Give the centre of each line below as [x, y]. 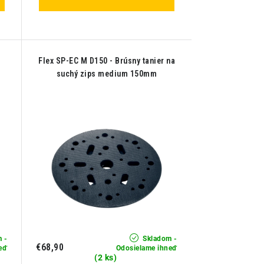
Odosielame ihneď [146, 248]
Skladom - [159, 238]
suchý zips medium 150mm [107, 74]
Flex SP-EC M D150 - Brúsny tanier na [107, 61]
